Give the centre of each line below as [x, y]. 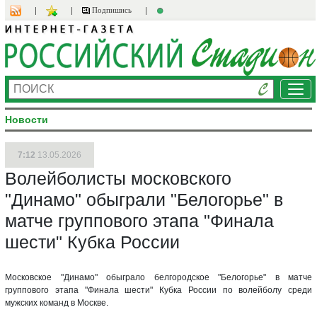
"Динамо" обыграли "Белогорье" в [144, 199]
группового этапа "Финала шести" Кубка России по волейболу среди [158, 290]
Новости [27, 119]
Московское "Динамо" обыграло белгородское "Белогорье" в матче [158, 277]
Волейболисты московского [118, 178]
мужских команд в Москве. [57, 302]
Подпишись [111, 10]
